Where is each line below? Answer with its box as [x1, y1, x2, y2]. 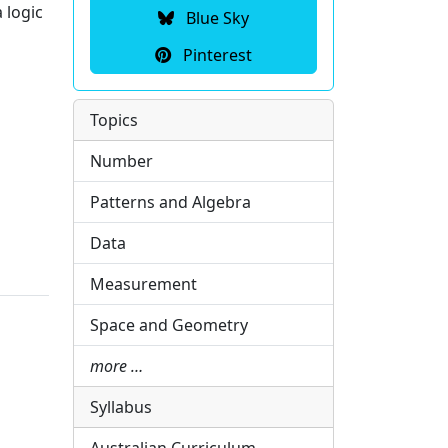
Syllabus [90, 396, 152, 418]
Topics [90, 109, 138, 131]
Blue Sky [182, 7, 249, 29]
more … [90, 355, 143, 377]
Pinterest [179, 44, 252, 66]
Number [90, 150, 153, 172]
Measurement [90, 273, 197, 295]
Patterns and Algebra [90, 191, 251, 213]
